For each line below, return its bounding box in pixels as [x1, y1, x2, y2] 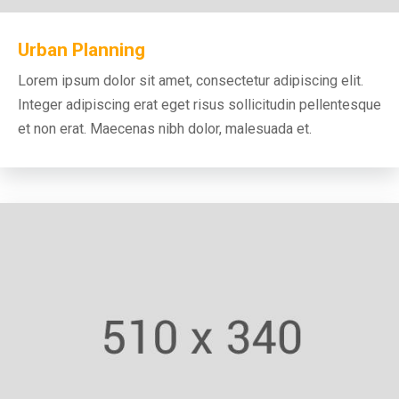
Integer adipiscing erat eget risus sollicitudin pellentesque [18, 96, 381, 114]
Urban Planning [18, 39, 145, 61]
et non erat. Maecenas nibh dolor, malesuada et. [18, 120, 312, 138]
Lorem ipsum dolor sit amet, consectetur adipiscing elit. [18, 72, 363, 90]
